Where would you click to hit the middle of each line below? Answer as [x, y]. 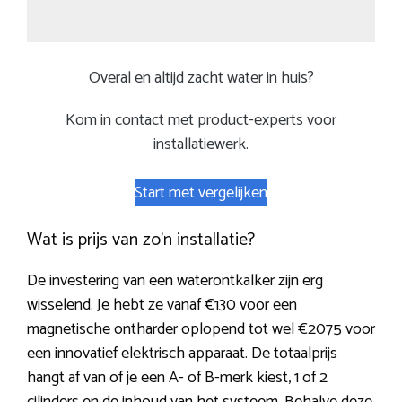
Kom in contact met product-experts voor [201, 121]
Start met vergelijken [201, 193]
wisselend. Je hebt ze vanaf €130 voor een [162, 306]
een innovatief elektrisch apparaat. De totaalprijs [182, 354]
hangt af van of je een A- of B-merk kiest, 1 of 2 [177, 378]
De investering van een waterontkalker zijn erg [175, 281]
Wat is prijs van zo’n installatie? [141, 240]
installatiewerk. [201, 145]
